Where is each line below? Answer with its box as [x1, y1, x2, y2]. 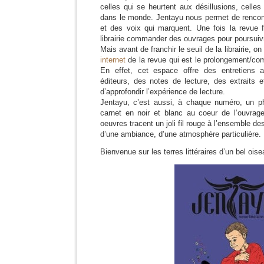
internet [100, 55, 126, 64]
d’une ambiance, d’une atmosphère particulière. [100, 130, 261, 138]
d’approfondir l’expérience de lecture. [100, 87, 225, 96]
